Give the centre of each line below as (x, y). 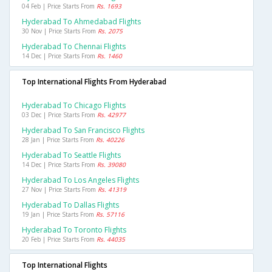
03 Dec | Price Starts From (59, 114)
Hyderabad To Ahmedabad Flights (81, 21)
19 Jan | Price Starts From (59, 214)
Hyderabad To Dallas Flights (70, 205)
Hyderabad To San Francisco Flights (83, 130)
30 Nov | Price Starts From (60, 31)
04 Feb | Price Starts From (59, 6)
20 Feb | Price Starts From (59, 239)
